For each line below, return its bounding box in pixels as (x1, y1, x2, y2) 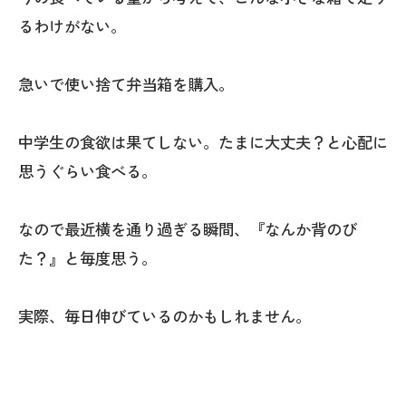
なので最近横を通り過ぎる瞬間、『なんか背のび (18, 217, 357, 241)
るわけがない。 (18, 14, 126, 38)
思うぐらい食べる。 (18, 159, 157, 183)
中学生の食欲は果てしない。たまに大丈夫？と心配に (18, 130, 388, 154)
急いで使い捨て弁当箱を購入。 (18, 72, 234, 96)
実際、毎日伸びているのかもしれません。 (18, 304, 311, 328)
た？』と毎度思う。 (18, 246, 157, 270)
